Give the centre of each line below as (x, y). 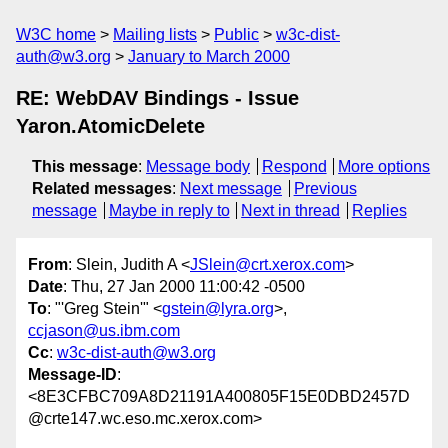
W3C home (56, 34)
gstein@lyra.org (218, 309)
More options (384, 166)
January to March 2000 (209, 56)
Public (236, 34)
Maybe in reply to (169, 210)
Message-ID (72, 375)
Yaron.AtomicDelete (110, 126)
